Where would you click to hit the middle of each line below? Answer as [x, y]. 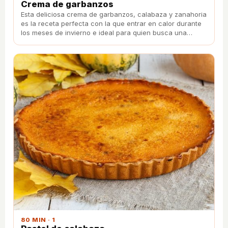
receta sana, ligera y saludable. [71, 42]
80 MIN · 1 [38, 220]
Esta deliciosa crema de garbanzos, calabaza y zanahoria [114, 15]
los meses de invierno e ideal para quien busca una [104, 33]
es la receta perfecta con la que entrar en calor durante [111, 24]
